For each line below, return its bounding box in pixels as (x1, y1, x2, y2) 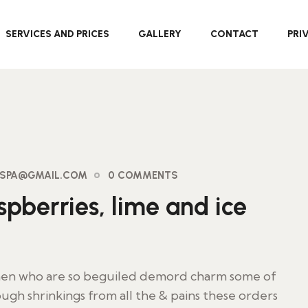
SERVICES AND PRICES (5, 28, 109, 40)
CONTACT (210, 28, 258, 40)
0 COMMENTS (108, 169, 178, 181)
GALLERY (137, 28, 181, 40)
